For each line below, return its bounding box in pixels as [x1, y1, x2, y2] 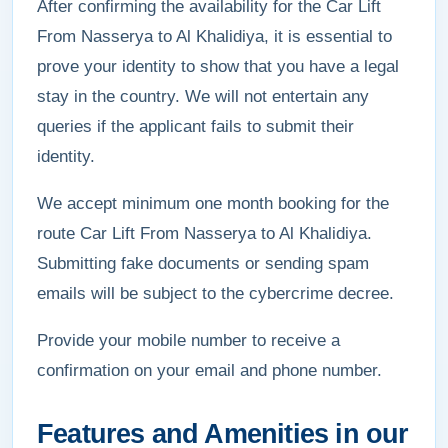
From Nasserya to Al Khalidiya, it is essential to [37, 27, 392, 46]
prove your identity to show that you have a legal [37, 57, 399, 76]
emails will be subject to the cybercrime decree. [37, 284, 394, 303]
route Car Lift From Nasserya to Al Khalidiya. [37, 224, 372, 243]
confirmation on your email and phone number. [37, 361, 382, 380]
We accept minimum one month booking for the [37, 194, 389, 213]
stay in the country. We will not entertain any [37, 87, 369, 106]
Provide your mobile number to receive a [37, 331, 340, 350]
